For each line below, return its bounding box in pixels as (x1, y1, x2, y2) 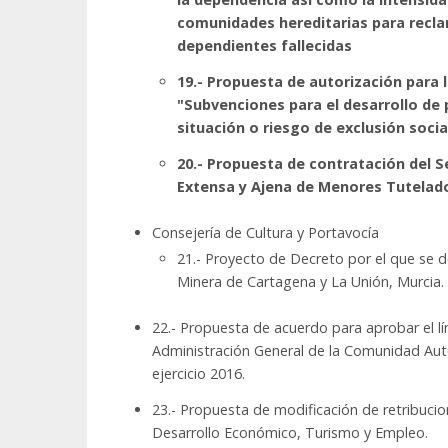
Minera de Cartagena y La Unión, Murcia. (177, 272, 444, 292)
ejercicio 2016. (152, 364, 245, 384)
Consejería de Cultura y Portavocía (152, 223, 379, 243)
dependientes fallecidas (177, 36, 352, 56)
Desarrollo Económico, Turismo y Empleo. (152, 423, 428, 443)
